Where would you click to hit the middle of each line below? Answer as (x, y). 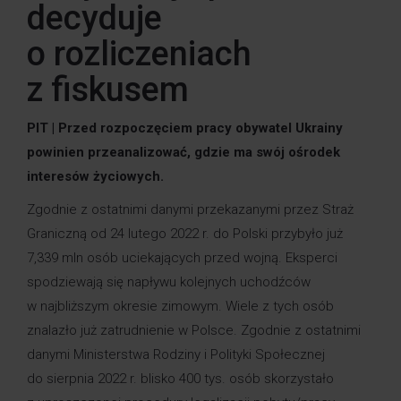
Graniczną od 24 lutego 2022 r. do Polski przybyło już (185, 234)
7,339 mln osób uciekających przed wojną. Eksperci (182, 258)
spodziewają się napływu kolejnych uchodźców (169, 282)
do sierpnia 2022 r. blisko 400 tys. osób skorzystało (180, 379)
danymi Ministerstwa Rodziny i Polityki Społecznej (176, 355)
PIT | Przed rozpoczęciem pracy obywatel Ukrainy (185, 128)
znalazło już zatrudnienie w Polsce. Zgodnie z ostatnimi (194, 331)
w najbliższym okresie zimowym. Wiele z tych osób (180, 307)
